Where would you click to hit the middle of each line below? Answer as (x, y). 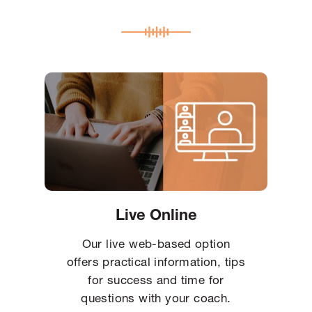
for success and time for (156, 279)
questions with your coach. (156, 297)
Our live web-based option (156, 243)
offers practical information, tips (156, 261)
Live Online (156, 214)
